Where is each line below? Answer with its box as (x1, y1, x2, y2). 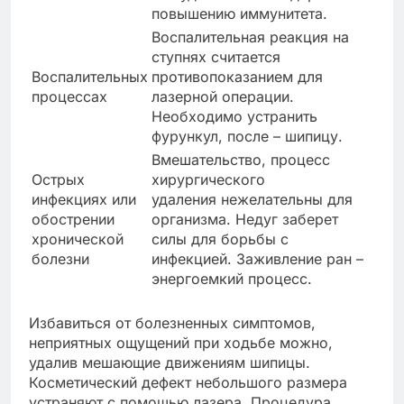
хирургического (151, 170, 265, 189)
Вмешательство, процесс (151, 151, 330, 170)
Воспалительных (32, 68, 148, 87)
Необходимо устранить (151, 107, 317, 126)
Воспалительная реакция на (151, 28, 349, 47)
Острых (32, 170, 85, 189)
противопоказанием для (151, 68, 323, 87)
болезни (32, 250, 89, 269)
